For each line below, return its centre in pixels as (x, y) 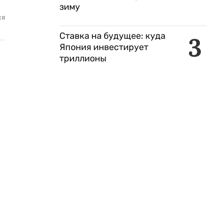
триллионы (83, 58)
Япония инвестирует (104, 47)
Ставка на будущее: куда (112, 36)
